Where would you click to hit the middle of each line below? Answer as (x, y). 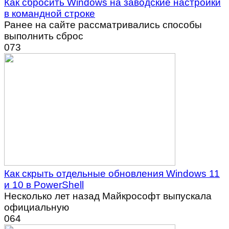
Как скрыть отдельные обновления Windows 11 (112, 174)
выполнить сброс (44, 36)
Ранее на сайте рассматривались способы (103, 25)
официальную (37, 207)
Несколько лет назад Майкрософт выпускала (108, 196)
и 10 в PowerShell (44, 185)
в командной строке (50, 14)
